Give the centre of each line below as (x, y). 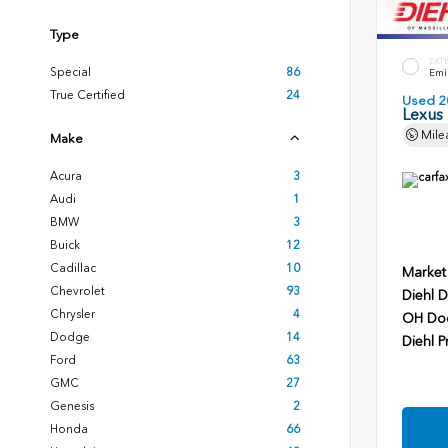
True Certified (87, 95)
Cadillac (73, 268)
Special (70, 72)
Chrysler (72, 314)
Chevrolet (77, 291)
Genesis (72, 406)
